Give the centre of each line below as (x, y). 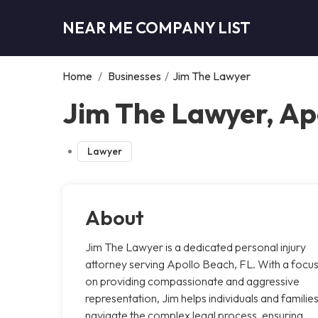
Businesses (135, 76)
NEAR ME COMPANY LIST (157, 27)
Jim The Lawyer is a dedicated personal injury (196, 247)
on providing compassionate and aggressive (192, 281)
